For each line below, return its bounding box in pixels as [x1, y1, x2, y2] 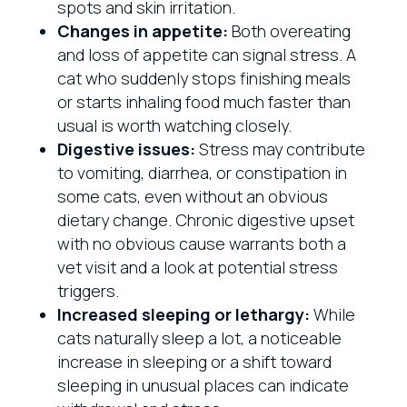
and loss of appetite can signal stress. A [56, 43, 356, 65]
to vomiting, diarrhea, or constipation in [56, 161, 347, 184]
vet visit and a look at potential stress [56, 255, 338, 278]
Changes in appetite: [56, 19, 228, 42]
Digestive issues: [56, 137, 195, 160]
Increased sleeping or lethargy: [56, 303, 310, 325]
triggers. [56, 279, 119, 302]
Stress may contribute [194, 137, 365, 160]
